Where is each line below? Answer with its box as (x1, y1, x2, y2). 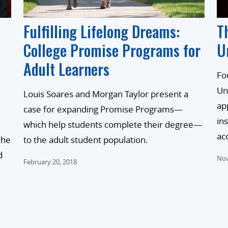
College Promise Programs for (23, 39, 201, 62)
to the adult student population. (23, 134, 148, 146)
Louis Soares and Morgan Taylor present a (23, 88, 188, 100)
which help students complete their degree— (23, 119, 202, 131)
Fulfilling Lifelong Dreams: (23, 20, 180, 43)
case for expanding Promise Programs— (23, 103, 183, 116)
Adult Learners (23, 58, 109, 81)
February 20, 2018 (23, 157, 77, 167)
